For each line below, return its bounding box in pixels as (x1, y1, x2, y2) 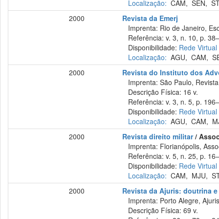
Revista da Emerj (122, 13, 178, 23)
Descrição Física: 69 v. (122, 205, 198, 215)
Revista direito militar (122, 131, 194, 141)
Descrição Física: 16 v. (122, 87, 198, 97)
